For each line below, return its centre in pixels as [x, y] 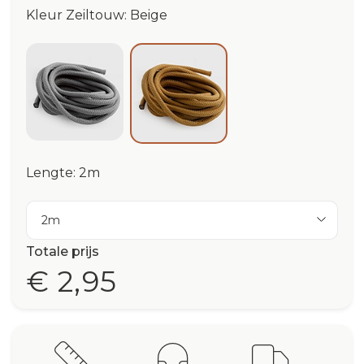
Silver [92, 55]
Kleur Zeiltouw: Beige [97, 15]
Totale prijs [63, 251]
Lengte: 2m [63, 172]
